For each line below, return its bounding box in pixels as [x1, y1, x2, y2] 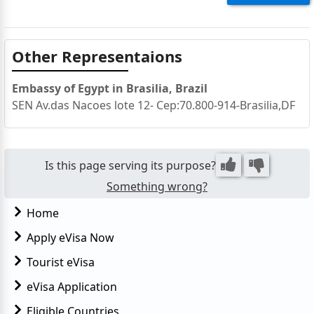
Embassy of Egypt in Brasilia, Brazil [11, 81, 207, 97]
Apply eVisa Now [26, 230, 114, 246]
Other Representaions [11, 46, 182, 67]
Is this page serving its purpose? [45, 157, 216, 173]
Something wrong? [107, 179, 207, 195]
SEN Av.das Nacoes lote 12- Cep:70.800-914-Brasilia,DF [11, 97, 295, 114]
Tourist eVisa [26, 254, 95, 271]
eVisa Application [26, 279, 117, 295]
